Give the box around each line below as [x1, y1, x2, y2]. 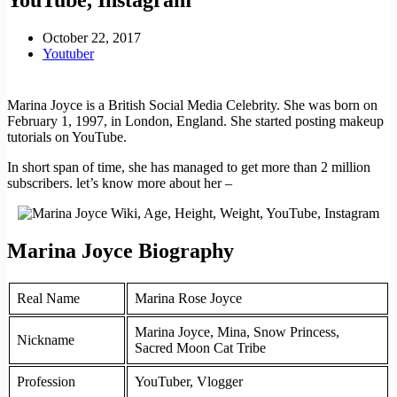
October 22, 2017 [43, 29, 141, 45]
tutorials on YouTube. [7, 128, 127, 144]
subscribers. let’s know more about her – [7, 175, 232, 191]
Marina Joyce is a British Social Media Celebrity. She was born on [7, 97, 378, 113]
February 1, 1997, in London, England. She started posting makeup [7, 113, 384, 128]
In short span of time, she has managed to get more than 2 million [7, 159, 370, 175]
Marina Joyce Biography [7, 238, 234, 262]
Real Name [17, 290, 80, 306]
